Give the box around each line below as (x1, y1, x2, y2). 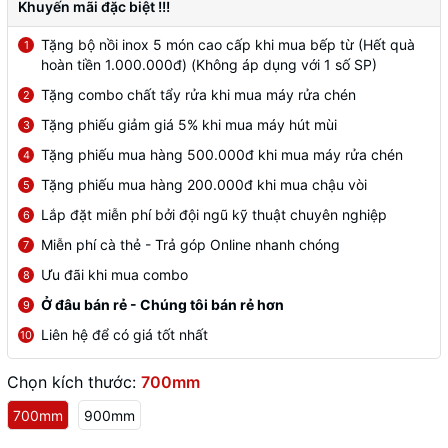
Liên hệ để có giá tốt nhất (41, 326, 208, 343)
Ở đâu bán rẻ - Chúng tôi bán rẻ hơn (41, 296, 284, 313)
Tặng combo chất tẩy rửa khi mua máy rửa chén (41, 86, 356, 103)
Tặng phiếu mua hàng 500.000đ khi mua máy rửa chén (41, 146, 403, 163)
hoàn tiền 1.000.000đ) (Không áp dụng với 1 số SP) (41, 56, 377, 73)
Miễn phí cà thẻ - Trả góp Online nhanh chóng (41, 236, 340, 253)
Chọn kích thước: (7, 372, 141, 392)
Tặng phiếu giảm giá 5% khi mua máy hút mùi (41, 116, 337, 133)
